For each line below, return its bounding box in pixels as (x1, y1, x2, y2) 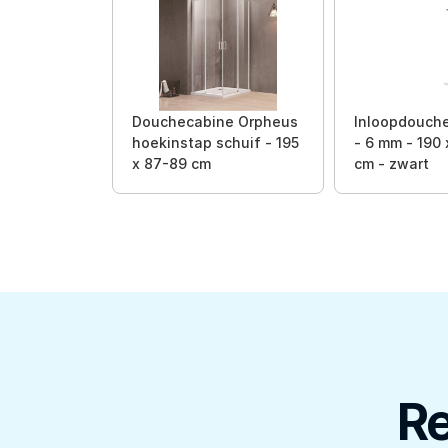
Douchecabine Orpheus (132, 113, 298, 130)
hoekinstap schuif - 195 (132, 134, 299, 151)
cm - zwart (354, 155, 429, 172)
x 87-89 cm (132, 155, 211, 172)
